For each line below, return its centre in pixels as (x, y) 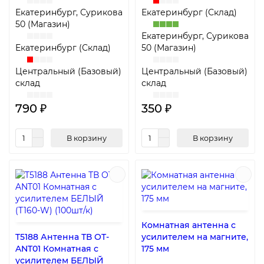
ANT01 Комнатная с (57, 249)
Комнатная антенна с (189, 225)
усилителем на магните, (195, 237)
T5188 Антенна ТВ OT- (62, 237)
